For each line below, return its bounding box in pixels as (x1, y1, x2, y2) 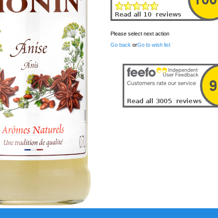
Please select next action (110, 31, 169, 36)
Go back (110, 42, 131, 48)
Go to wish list (137, 42, 170, 48)
